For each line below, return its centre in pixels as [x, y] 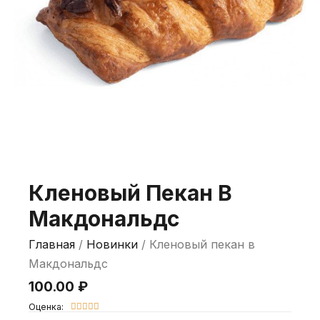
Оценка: [46, 306]
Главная [52, 244]
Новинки [112, 244]
